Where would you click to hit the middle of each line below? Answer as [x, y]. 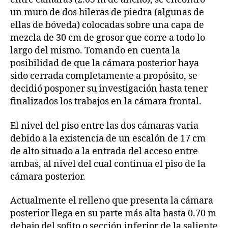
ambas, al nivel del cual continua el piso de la [108, 164]
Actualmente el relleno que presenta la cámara [112, 201]
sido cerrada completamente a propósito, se [104, 76]
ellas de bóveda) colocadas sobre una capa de [107, 25]
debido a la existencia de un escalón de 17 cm [108, 138]
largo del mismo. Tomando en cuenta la [95, 51]
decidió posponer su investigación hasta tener [109, 89]
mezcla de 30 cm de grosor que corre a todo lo [108, 38]
